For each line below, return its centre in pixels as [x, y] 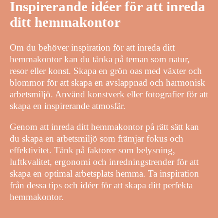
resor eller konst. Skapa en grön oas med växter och [106, 71]
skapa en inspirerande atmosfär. [68, 106]
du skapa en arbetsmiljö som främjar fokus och [97, 138]
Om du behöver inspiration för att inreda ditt [92, 47]
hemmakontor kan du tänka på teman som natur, [100, 59]
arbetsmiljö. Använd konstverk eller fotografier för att [109, 94]
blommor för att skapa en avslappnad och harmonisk [108, 82]
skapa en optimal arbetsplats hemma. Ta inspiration [104, 173]
